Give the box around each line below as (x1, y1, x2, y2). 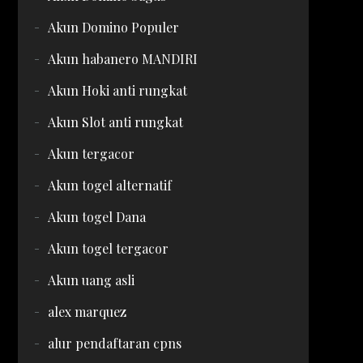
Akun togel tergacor (47, 240, 169, 257)
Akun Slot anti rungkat (47, 113, 183, 130)
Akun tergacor (47, 145, 135, 162)
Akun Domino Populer (47, 19, 179, 36)
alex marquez (47, 303, 126, 320)
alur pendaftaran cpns (47, 335, 181, 352)
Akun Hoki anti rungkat (47, 82, 187, 99)
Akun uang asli (47, 271, 135, 288)
